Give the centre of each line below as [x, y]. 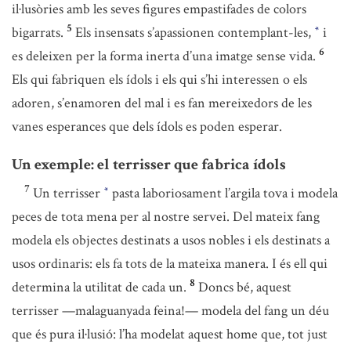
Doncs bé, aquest [245, 287]
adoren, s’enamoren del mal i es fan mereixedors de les [162, 103]
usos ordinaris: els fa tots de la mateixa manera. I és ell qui [170, 264]
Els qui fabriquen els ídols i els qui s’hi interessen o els [159, 80]
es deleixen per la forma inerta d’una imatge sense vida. [164, 56]
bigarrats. [38, 33]
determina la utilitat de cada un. [99, 287]
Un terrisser [68, 193]
